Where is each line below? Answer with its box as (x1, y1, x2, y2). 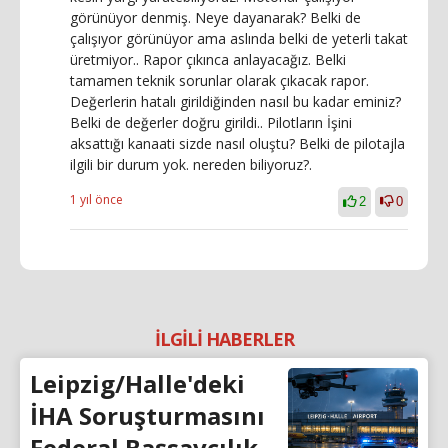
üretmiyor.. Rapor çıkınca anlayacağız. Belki (70, 50, 346, 70)
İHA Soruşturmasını (30, 399, 265, 433)
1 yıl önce (70, 191, 123, 209)
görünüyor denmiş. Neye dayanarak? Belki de (70, 8, 361, 28)
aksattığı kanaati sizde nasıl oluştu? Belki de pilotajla (70, 134, 405, 154)
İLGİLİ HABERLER (154, 327, 294, 352)
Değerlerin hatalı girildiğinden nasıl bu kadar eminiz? (70, 92, 401, 112)
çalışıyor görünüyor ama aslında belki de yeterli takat (70, 29, 408, 49)
